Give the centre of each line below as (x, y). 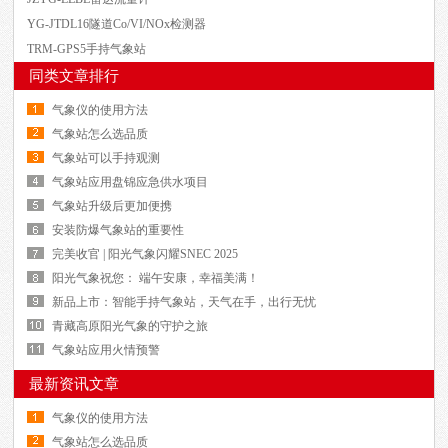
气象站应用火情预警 (106, 350)
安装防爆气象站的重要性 (118, 230)
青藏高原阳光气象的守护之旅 (130, 326)
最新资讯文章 (74, 384)
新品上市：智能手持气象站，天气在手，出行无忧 (184, 302)
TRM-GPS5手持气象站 (87, 49)
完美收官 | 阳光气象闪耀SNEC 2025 (145, 254)
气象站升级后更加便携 (112, 206)
